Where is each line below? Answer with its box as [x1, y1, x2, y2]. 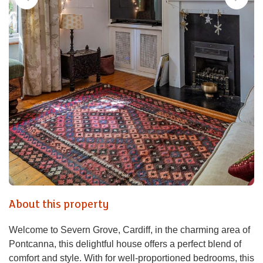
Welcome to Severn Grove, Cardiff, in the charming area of [9, 225, 250, 235]
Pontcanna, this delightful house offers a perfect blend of [9, 239, 241, 249]
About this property [9, 198, 109, 211]
